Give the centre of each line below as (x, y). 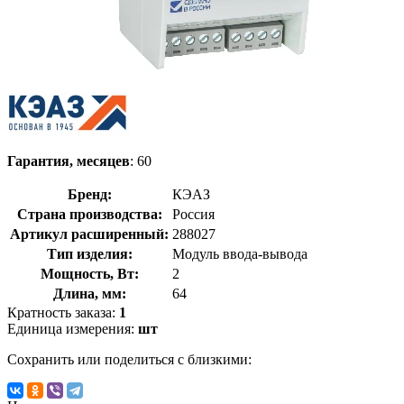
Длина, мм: (89, 293)
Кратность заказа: (63, 312)
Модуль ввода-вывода (240, 253)
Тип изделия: (89, 253)
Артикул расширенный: (89, 234)
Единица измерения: (73, 328)
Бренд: (89, 194)
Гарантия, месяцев (69, 161)
